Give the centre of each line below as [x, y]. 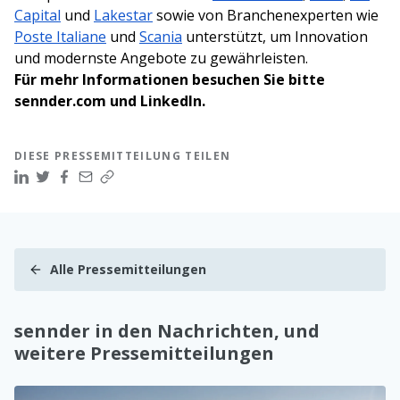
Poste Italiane [60, 37]
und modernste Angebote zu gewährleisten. [161, 58]
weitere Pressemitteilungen [144, 354]
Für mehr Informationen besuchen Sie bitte [170, 80]
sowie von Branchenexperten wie [266, 16]
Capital [37, 16]
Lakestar [123, 16]
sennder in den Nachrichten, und [167, 331]
